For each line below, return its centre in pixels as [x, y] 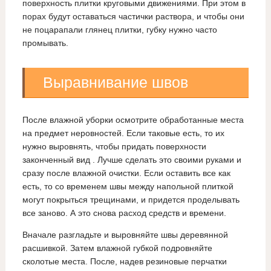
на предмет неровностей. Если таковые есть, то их [123, 133]
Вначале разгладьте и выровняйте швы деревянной [125, 234]
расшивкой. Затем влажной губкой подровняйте [117, 248]
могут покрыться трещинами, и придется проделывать [131, 199]
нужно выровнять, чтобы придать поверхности [114, 146]
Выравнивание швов [115, 82]
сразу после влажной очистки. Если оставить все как [126, 173]
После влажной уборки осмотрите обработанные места [133, 119]
